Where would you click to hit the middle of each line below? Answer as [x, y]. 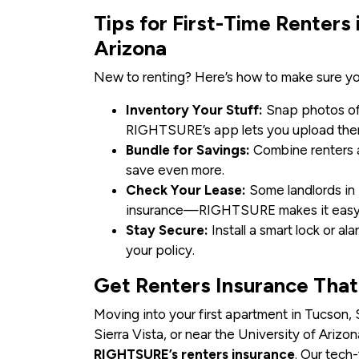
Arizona [130, 48]
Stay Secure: [167, 230]
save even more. [175, 170]
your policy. [160, 250]
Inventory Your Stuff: [194, 110]
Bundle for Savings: [188, 150]
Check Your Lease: [186, 190]
